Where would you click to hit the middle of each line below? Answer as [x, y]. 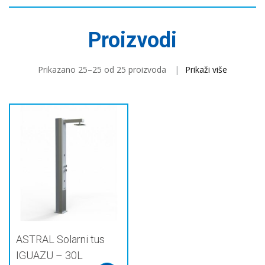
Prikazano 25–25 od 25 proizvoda [102, 70]
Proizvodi [132, 41]
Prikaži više [206, 70]
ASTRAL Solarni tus [60, 240]
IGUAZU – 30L [49, 256]
